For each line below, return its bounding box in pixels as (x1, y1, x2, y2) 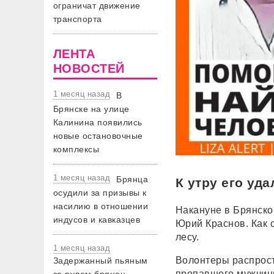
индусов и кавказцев (53, 215, 141, 224)
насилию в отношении (53, 201, 149, 211)
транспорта (53, 14, 102, 24)
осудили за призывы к (53, 188, 147, 198)
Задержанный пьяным (53, 256, 148, 265)
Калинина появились (53, 117, 143, 127)
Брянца (116, 174, 149, 184)
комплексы (53, 144, 100, 154)
